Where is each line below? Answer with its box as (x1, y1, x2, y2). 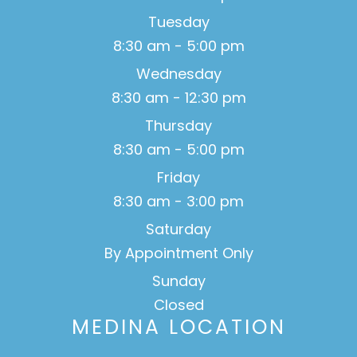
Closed (153, 294, 204, 315)
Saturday (146, 218, 211, 239)
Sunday (151, 270, 206, 291)
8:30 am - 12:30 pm (111, 87, 246, 108)
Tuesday (147, 11, 210, 32)
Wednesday (135, 63, 222, 84)
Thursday (145, 115, 212, 135)
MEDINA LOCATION (71, 312, 286, 341)
